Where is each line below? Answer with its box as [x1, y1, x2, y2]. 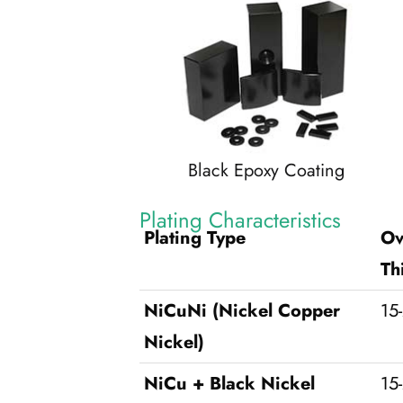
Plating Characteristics [139, 204, 341, 237]
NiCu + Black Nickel [143, 371, 315, 398]
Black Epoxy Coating [188, 157, 345, 184]
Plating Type [143, 225, 246, 252]
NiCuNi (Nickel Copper [143, 298, 340, 325]
